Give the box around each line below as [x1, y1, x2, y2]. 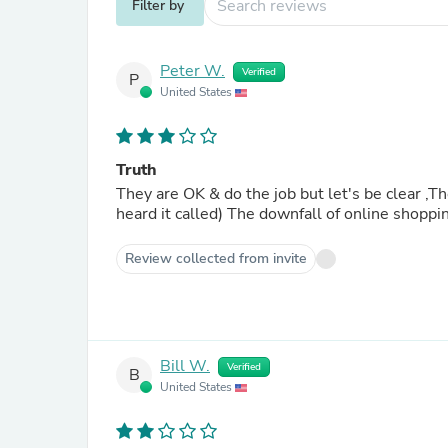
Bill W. [160, 355, 210, 378]
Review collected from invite [125, 249, 307, 268]
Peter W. [160, 60, 225, 83]
